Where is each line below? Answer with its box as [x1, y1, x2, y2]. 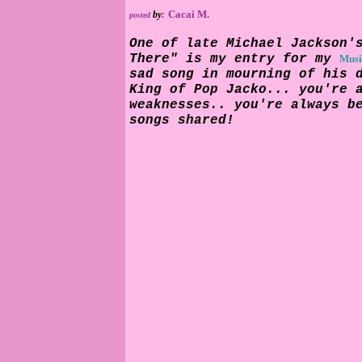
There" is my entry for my [129, 52, 339, 66]
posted [129, 11, 150, 19]
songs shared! [129, 113, 234, 128]
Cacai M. [168, 8, 209, 20]
